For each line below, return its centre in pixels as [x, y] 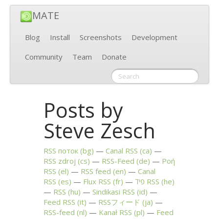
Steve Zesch [100, 130]
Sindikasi [108, 192]
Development [154, 37]
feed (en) [110, 171]
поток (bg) [75, 151]
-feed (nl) [72, 212]
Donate [114, 57]
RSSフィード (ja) [126, 202]
